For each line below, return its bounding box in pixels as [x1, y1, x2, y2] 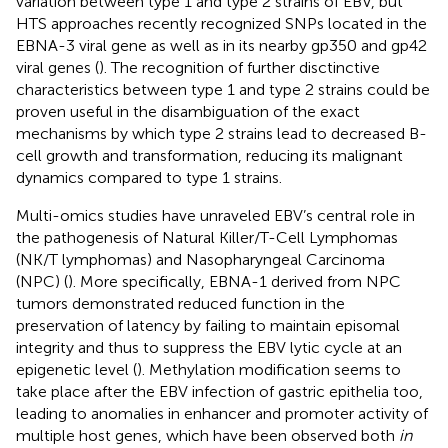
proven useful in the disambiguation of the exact [16, 101, 360, 121]
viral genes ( [16, 57, 99, 77]
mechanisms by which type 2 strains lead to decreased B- [16, 123, 427, 143]
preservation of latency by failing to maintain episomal [16, 315, 400, 335]
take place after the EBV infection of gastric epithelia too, [16, 381, 423, 401]
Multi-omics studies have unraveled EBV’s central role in [16, 205, 415, 225]
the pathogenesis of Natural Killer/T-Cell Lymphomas [16, 227, 398, 247]
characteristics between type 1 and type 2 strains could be [16, 79, 430, 99]
